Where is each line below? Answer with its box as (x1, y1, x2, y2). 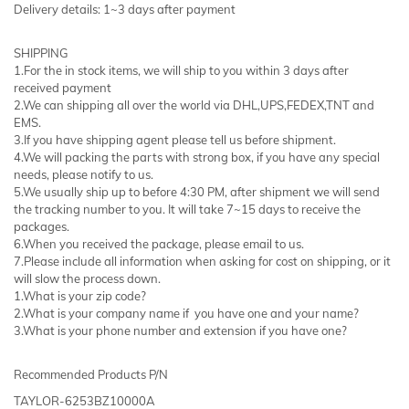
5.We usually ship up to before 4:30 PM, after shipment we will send (14, 184, 380, 199)
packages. (14, 218, 69, 234)
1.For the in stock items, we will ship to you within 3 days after (14, 62, 349, 78)
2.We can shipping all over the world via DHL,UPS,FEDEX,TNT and (14, 97, 374, 112)
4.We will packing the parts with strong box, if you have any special (14, 149, 380, 164)
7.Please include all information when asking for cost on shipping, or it (14, 253, 391, 268)
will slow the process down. (14, 270, 161, 286)
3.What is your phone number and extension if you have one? (14, 322, 347, 338)
